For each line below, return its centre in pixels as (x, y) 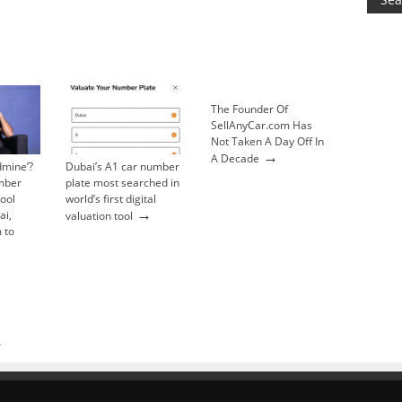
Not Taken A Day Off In (267, 141)
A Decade (235, 158)
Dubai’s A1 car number (122, 166)
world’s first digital (111, 198)
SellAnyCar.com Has (262, 125)
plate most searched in (122, 182)
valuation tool (99, 215)
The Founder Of (249, 109)
